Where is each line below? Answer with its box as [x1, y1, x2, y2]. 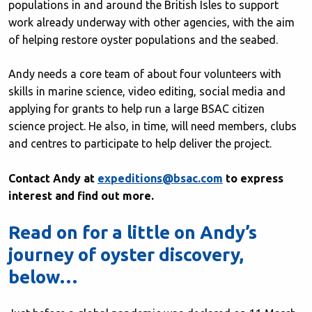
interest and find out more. [8, 189, 154, 202]
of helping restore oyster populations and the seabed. [8, 33, 281, 46]
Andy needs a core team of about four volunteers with [8, 68, 281, 80]
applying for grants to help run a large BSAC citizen [8, 102, 265, 115]
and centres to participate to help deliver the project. [8, 137, 272, 150]
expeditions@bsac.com [97, 172, 223, 185]
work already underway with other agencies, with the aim [8, 16, 295, 29]
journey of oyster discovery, [8, 244, 244, 265]
